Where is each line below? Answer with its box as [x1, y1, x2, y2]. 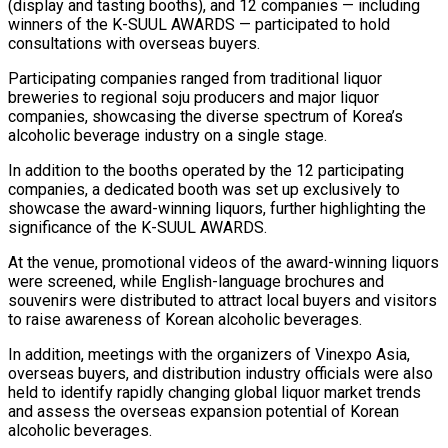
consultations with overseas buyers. [8, 34, 260, 54]
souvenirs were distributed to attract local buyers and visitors [8, 291, 437, 311]
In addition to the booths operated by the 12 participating [8, 161, 404, 181]
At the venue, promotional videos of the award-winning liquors [8, 253, 439, 273]
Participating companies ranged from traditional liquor [8, 69, 382, 89]
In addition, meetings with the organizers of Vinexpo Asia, [8, 345, 410, 365]
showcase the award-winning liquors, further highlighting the [8, 199, 426, 219]
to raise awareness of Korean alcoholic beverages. [8, 310, 362, 330]
